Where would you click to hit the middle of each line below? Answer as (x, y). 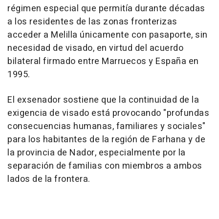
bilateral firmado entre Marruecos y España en (103, 62)
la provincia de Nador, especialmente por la (97, 153)
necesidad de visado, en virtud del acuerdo (95, 48)
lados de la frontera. (49, 179)
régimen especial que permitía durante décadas (106, 9)
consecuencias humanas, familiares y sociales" (107, 127)
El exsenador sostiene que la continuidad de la (103, 100)
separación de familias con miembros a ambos (105, 166)
